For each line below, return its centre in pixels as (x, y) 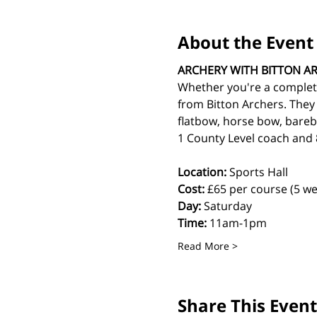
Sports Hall (257, 172)
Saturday (226, 206)
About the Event (245, 42)
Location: (202, 172)
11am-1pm (236, 223)
